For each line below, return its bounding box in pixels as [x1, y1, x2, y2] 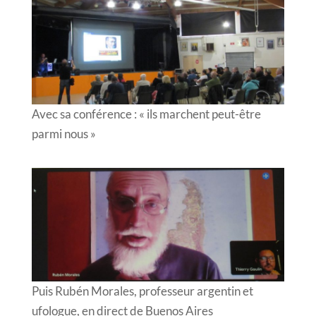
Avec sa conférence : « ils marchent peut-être [31, 107, 261, 122]
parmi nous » [31, 126, 96, 142]
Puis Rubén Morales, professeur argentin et [31, 283, 253, 298]
